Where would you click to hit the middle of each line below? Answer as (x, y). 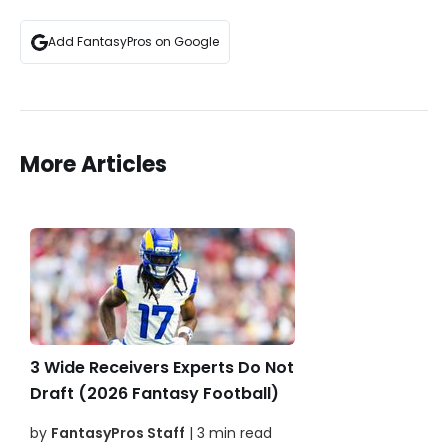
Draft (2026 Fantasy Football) (154, 394)
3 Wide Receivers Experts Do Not (162, 368)
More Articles (93, 165)
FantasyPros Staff (118, 433)
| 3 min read (228, 433)
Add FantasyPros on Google (133, 42)
